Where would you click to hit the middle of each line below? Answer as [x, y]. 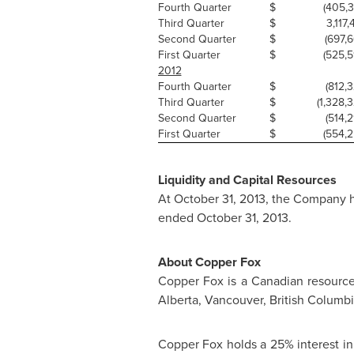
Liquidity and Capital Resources [247, 180]
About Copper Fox [209, 262]
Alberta [178, 300]
